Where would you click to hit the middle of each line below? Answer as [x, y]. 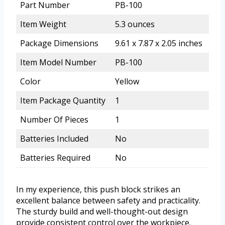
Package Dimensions [59, 43]
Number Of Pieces [54, 120]
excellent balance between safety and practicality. [108, 201]
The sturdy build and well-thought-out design [102, 212]
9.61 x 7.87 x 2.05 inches [159, 43]
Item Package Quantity [63, 101]
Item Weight [43, 24]
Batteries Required [55, 158]
